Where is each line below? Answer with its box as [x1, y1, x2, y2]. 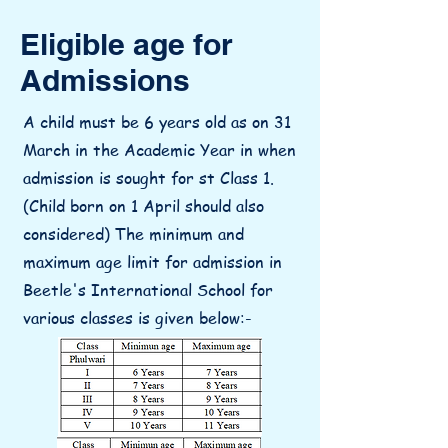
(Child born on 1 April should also [23, 195, 264, 217]
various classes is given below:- [23, 307, 252, 329]
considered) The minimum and [23, 223, 244, 245]
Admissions [20, 62, 190, 98]
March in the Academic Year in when [23, 139, 296, 161]
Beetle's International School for [23, 279, 273, 301]
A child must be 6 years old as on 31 [23, 111, 291, 133]
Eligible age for [20, 26, 233, 62]
